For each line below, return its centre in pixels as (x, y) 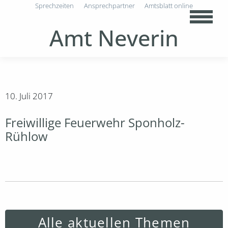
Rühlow (26, 136)
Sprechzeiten (55, 6)
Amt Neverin (114, 38)
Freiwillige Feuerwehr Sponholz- (95, 123)
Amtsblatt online (168, 6)
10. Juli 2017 (29, 96)
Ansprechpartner (109, 6)
